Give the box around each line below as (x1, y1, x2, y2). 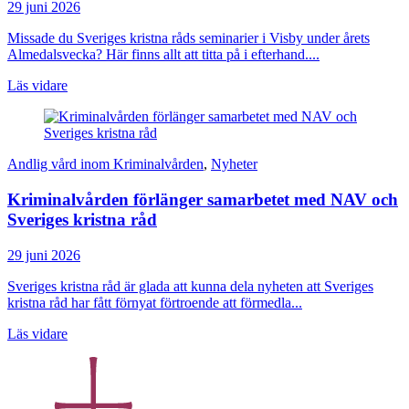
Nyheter (211, 156, 257, 173)
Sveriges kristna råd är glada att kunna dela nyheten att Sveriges (7, 278, 373, 294)
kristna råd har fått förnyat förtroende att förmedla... (7, 294, 302, 310)
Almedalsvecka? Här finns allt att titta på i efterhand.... (7, 47, 320, 63)
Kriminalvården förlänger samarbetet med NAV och (7, 190, 398, 210)
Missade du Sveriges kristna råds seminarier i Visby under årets (7, 30, 370, 47)
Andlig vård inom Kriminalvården (7, 156, 204, 173)
